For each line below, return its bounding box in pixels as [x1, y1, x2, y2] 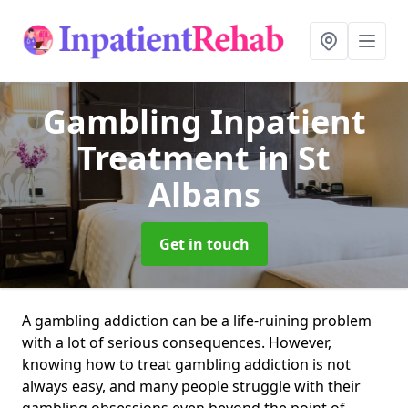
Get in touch [158, 234, 250, 254]
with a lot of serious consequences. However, [22, 332, 331, 352]
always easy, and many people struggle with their [22, 376, 361, 396]
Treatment [77, 136, 258, 180]
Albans [148, 172, 260, 217]
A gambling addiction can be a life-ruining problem [22, 311, 372, 331]
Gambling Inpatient [42, 99, 366, 144]
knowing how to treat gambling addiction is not [22, 354, 351, 374]
